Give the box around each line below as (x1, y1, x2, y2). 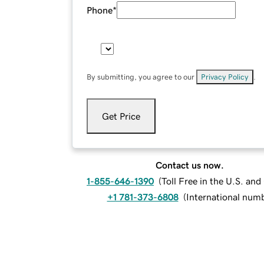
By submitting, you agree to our (87, 73, 196, 81)
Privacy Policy (201, 73, 249, 81)
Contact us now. (156, 160, 224, 170)
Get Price (102, 111, 140, 121)
